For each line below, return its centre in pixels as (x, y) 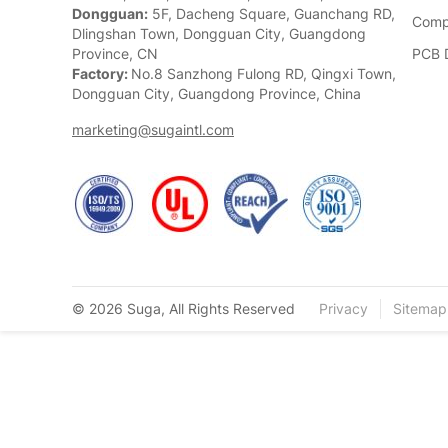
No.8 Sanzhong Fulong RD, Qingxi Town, (263, 73)
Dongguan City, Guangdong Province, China (216, 93)
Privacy (343, 308)
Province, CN (115, 53)
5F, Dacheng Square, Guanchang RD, (271, 13)
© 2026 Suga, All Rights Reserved (183, 308)
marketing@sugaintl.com (153, 129)
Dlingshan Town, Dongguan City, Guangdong (219, 33)
